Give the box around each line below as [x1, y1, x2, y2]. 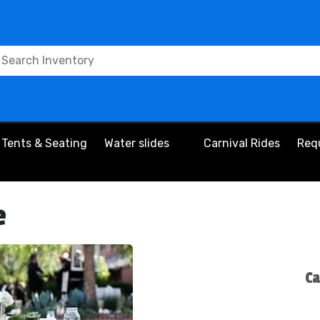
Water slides [104, 136, 169, 150]
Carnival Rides [204, 136, 280, 150]
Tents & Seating [1, 136, 87, 150]
